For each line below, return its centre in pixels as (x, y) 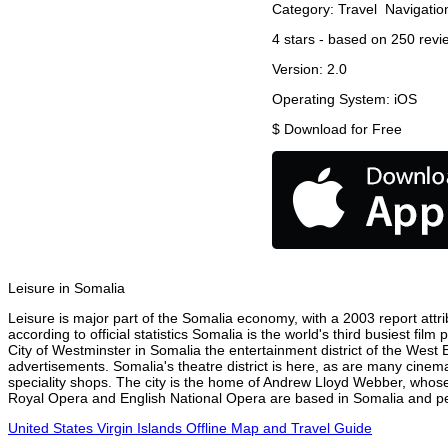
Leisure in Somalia (66, 288)
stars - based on (335, 39)
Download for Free (343, 129)
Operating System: (333, 99)
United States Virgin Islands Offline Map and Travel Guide (190, 428)
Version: (299, 69)
